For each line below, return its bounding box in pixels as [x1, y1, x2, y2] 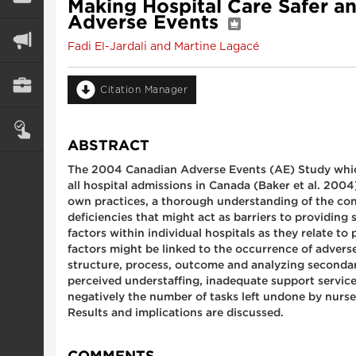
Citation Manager [100, 85, 188, 95]
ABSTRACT [68, 139, 149, 153]
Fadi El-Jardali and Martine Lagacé [68, 41, 259, 52]
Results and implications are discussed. [68, 308, 284, 318]
